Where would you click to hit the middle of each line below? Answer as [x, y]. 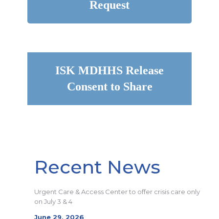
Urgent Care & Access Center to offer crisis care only [117, 192]
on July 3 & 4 [53, 201]
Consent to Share [109, 87]
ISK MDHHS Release [109, 70]
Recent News [97, 167]
